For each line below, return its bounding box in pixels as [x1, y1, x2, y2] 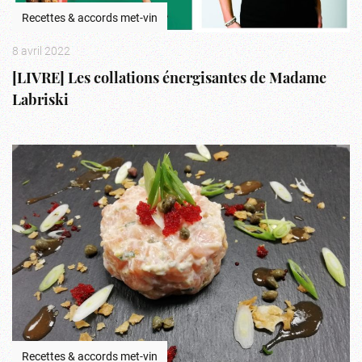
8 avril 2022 [12, 43, 70, 59]
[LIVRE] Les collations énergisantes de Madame [12, 72, 326, 88]
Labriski [12, 94, 69, 110]
